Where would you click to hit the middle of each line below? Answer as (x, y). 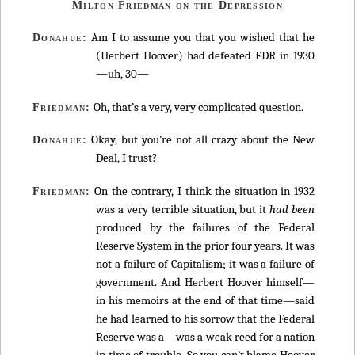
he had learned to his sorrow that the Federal (205, 318)
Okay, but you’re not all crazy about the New (201, 140)
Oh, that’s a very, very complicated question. (197, 107)
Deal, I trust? (126, 158)
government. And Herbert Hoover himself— (205, 282)
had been (292, 209)
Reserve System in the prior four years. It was (205, 245)
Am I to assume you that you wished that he (201, 38)
